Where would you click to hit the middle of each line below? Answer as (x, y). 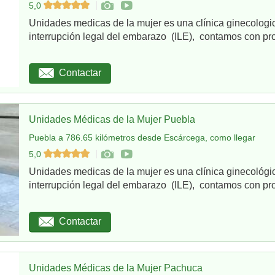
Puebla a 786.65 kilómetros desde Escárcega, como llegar (142, 137)
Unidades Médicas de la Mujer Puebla (112, 119)
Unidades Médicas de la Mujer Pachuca (116, 268)
